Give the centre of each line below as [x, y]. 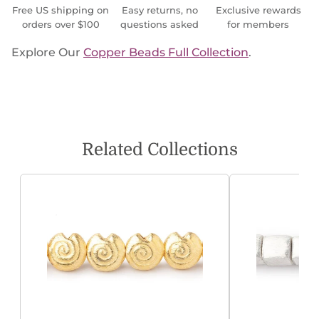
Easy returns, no [159, 11]
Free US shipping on [61, 11]
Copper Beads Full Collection [166, 53]
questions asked [159, 25]
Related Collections [159, 150]
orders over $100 [61, 25]
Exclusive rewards [258, 11]
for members [258, 25]
